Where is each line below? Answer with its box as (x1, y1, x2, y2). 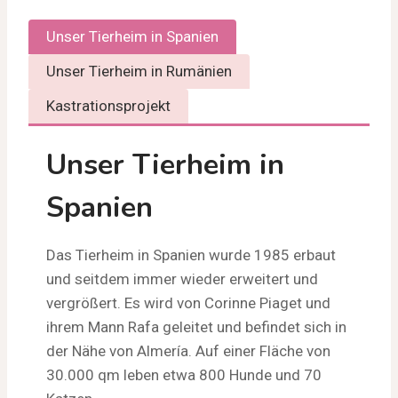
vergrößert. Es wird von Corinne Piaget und (46, 294, 330, 312)
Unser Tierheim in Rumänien (46, 62, 232, 80)
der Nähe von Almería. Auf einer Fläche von (46, 342, 330, 360)
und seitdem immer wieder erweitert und (46, 270, 318, 288)
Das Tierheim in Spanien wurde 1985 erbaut (46, 246, 336, 264)
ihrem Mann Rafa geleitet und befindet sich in (46, 318, 346, 336)
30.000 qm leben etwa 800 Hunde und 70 (46, 366, 322, 384)
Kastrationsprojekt (46, 97, 171, 115)
